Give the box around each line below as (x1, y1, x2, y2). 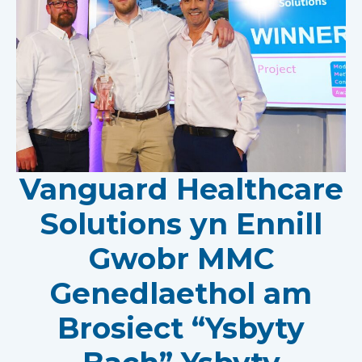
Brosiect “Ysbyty (57, 309, 305, 346)
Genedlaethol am (50, 275, 312, 311)
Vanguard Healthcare (19, 170, 343, 207)
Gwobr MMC (88, 240, 274, 276)
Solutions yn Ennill (40, 205, 322, 242)
